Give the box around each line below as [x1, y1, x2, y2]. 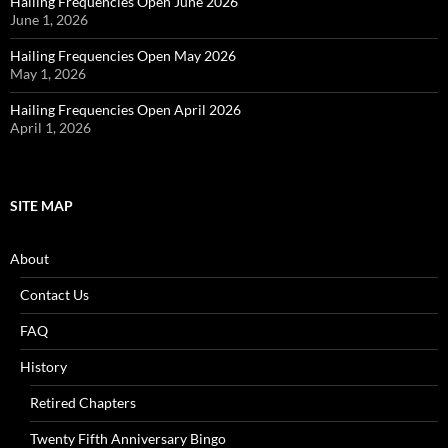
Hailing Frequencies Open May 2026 [10, 47, 236, 65]
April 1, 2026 [10, 119, 91, 137]
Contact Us [20, 286, 89, 304]
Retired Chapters [30, 394, 136, 412]
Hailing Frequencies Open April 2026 [10, 101, 241, 119]
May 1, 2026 [10, 65, 86, 83]
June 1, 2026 [10, 11, 88, 29]
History [20, 358, 67, 376]
